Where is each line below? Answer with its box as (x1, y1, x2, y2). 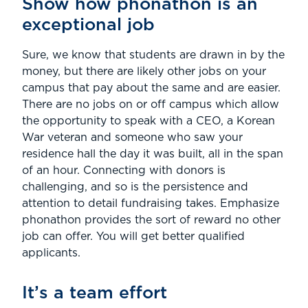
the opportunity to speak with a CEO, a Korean (22, 115, 275, 127)
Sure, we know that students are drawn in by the (22, 49, 285, 61)
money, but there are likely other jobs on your (22, 66, 266, 78)
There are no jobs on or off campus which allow (22, 99, 279, 111)
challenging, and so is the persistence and (22, 181, 248, 193)
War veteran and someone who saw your (22, 132, 243, 144)
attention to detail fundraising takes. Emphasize (22, 198, 279, 210)
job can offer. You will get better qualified (22, 231, 245, 243)
